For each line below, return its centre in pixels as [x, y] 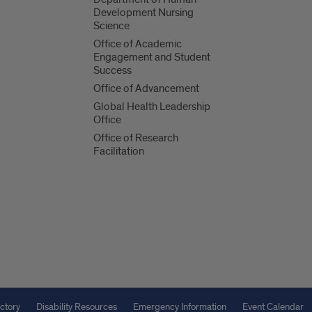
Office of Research [136, 138]
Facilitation [119, 151]
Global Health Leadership [152, 107]
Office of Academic [138, 44]
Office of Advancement [147, 89]
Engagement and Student [152, 57]
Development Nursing [144, 13]
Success [113, 71]
